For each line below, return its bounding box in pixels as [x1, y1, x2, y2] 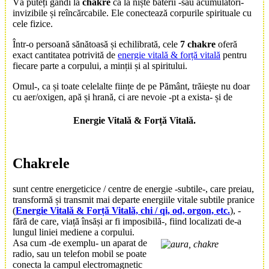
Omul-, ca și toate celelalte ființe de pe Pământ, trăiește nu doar [13, 81, 250, 92]
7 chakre [180, 39, 216, 50]
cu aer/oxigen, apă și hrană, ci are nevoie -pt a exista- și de [13, 92, 232, 103]
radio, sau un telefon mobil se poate [13, 248, 147, 259]
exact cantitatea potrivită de [13, 50, 118, 61]
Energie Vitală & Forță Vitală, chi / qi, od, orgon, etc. [16, 205, 230, 216]
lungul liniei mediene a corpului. [13, 226, 134, 237]
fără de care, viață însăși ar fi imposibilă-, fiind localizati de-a [13, 216, 241, 226]
